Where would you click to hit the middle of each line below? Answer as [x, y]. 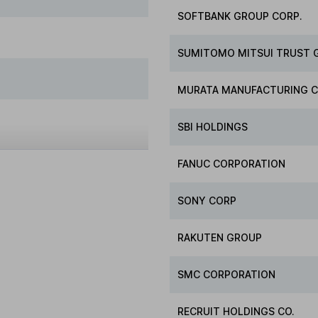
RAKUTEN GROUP [220, 238]
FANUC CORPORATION [232, 164]
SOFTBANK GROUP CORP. [240, 16]
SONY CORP [207, 201]
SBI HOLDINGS [213, 127]
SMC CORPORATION [227, 275]
